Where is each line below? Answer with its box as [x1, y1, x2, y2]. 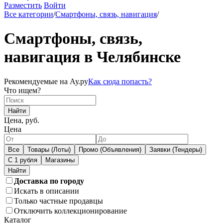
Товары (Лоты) [27, 145, 71, 153]
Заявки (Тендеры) [149, 145, 202, 153]
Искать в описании [14, 186, 79, 195]
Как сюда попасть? [88, 77, 152, 86]
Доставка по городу [14, 176, 84, 185]
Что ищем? [4, 86, 41, 95]
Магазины [45, 156, 75, 164]
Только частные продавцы [14, 196, 103, 205]
